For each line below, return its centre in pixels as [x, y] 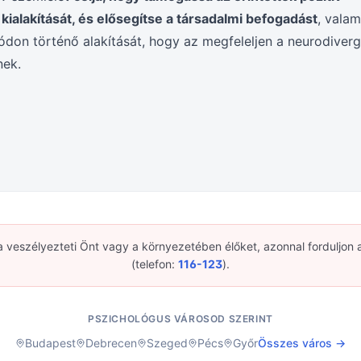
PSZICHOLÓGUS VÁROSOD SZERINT [180, 319]
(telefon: [153, 264]
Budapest [50, 343]
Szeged [167, 343]
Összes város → [302, 343]
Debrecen [111, 343]
